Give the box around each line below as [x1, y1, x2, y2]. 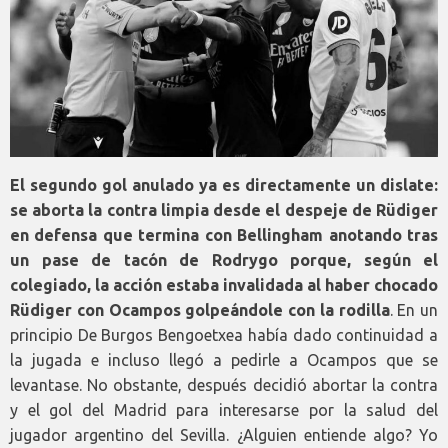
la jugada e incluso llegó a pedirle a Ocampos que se [10, 350, 438, 369]
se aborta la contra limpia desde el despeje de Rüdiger [10, 200, 438, 219]
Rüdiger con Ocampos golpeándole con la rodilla [10, 300, 390, 319]
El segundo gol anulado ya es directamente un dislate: [10, 175, 438, 194]
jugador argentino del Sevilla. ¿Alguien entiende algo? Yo [10, 425, 438, 444]
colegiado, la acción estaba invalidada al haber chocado [10, 275, 438, 294]
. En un [389, 300, 438, 319]
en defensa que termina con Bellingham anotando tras [10, 225, 438, 244]
